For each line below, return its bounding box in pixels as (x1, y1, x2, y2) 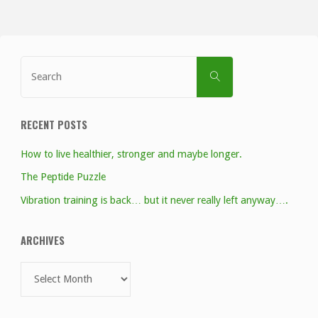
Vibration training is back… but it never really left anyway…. (20, 194, 288, 206)
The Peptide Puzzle (20, 171, 106, 183)
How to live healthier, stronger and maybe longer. (20, 148, 242, 160)
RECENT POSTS (20, 116, 87, 132)
